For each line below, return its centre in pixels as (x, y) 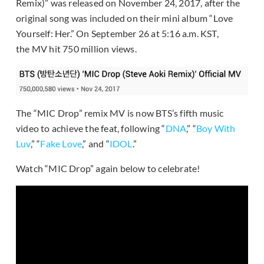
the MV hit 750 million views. (76, 49)
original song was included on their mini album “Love (125, 18)
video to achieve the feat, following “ (91, 128)
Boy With (216, 128)
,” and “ (96, 143)
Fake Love (61, 143)
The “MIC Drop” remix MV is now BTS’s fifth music (120, 113)
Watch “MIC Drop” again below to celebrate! (108, 168)
